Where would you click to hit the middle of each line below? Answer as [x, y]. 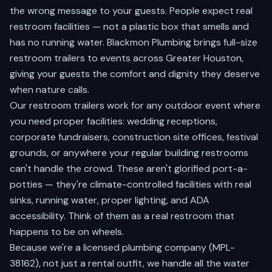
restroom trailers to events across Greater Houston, [127, 58]
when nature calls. [49, 90]
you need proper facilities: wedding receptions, [114, 121]
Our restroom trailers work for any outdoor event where [135, 105]
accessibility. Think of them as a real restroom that [122, 216]
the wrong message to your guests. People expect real [131, 11]
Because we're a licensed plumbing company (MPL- [122, 247]
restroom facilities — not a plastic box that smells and [129, 26]
